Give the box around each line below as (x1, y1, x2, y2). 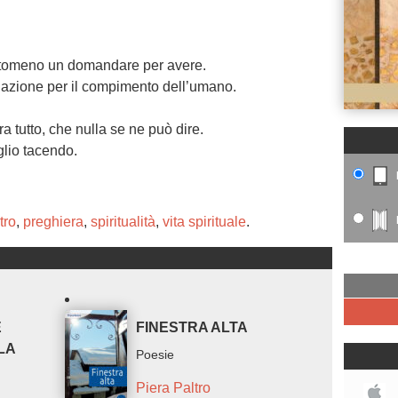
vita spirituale (163, 214, 246, 230)
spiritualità (91, 214, 155, 230)
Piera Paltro (136, 379, 211, 395)
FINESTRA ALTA (136, 320, 249, 336)
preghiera (23, 214, 84, 230)
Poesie (136, 347, 175, 362)
